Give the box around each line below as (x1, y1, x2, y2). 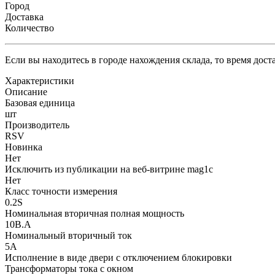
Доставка (5, 11, 44, 22)
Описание (5, 86, 47, 97)
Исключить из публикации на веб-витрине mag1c (5, 163, 213, 174)
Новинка (5, 141, 42, 152)
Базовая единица (5, 97, 75, 108)
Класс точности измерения (5, 185, 117, 196)
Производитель (5, 119, 69, 130)
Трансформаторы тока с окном (5, 263, 133, 274)
